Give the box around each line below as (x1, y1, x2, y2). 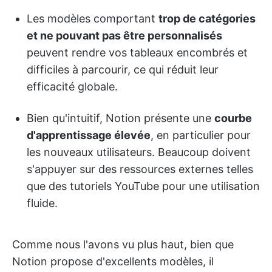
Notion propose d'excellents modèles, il (12, 254, 214, 268)
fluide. (27, 196, 58, 209)
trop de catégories (158, 12, 256, 25)
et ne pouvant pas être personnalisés (27, 29, 222, 42)
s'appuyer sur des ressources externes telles (27, 162, 253, 175)
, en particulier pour (151, 128, 251, 141)
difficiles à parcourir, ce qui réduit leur (27, 63, 219, 76)
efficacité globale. (27, 80, 118, 93)
